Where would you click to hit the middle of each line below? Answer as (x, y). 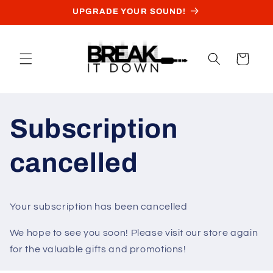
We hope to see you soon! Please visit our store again (134, 232)
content (37, 20)
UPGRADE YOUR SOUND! (129, 11)
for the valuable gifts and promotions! (98, 249)
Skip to (35, 9)
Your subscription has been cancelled (98, 207)
